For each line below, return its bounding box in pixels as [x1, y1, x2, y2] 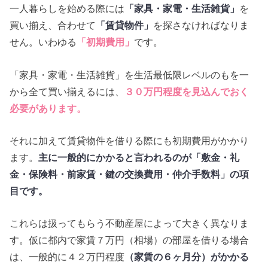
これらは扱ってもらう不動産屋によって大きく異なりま [10, 218, 249, 229]
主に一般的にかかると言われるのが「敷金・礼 [38, 152, 240, 163]
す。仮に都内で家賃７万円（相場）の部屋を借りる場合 [10, 234, 249, 246]
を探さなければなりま [153, 20, 249, 31]
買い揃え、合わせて [10, 20, 96, 31]
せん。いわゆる [10, 36, 77, 48]
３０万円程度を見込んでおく [124, 86, 249, 97]
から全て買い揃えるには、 [10, 86, 125, 97]
